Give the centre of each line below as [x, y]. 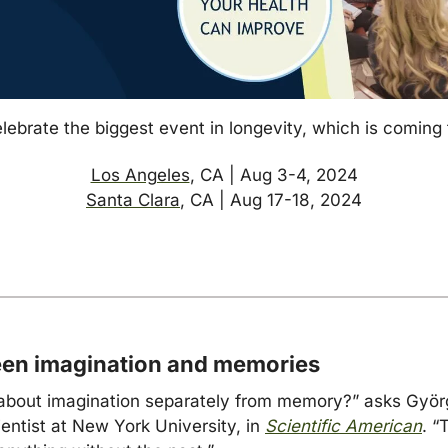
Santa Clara [133, 200]
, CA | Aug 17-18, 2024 [271, 200]
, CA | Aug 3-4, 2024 [273, 175]
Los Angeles [140, 175]
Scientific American [343, 426]
